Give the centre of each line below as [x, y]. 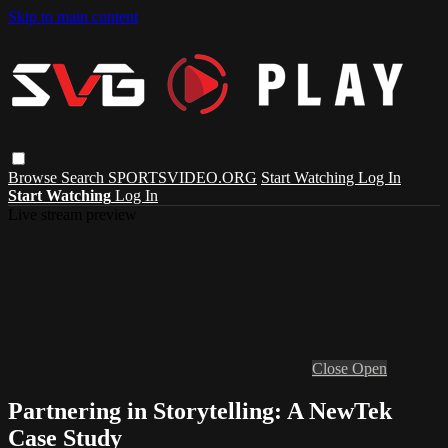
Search [84, 177]
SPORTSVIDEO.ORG [182, 177]
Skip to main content [73, 16]
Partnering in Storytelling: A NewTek [200, 410]
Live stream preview [72, 214]
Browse [34, 177]
